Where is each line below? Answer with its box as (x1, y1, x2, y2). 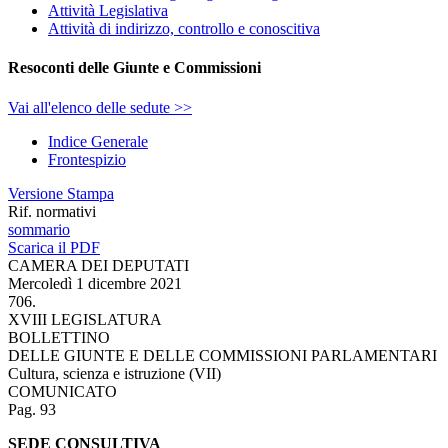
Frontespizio (48, 150, 126, 168)
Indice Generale (48, 132, 148, 150)
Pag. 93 (8, 400, 56, 418)
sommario (8, 220, 70, 238)
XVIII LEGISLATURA (8, 310, 162, 328)
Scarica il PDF (8, 238, 100, 256)
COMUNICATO (8, 382, 117, 400)
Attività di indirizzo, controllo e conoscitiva (48, 20, 320, 38)
